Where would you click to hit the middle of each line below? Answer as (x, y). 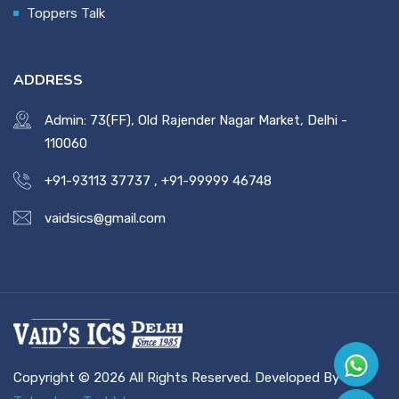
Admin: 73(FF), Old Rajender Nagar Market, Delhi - (196, 120)
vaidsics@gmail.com (105, 218)
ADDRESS (48, 80)
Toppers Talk (66, 13)
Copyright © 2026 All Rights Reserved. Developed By (176, 378)
